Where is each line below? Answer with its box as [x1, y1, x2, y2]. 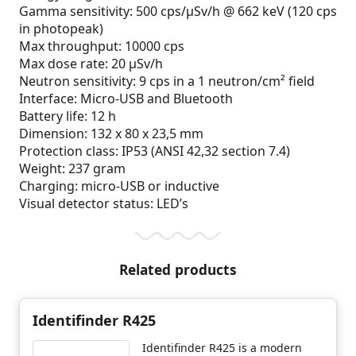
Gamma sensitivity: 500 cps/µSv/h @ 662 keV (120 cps [19, 2, 337, 21]
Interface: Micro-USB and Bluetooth [19, 90, 233, 108]
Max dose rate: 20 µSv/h [19, 55, 163, 73]
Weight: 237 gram [19, 160, 126, 178]
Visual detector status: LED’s [19, 195, 188, 213]
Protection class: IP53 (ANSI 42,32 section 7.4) [19, 142, 290, 161]
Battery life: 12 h [19, 107, 116, 126]
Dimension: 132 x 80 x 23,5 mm [19, 125, 203, 143]
